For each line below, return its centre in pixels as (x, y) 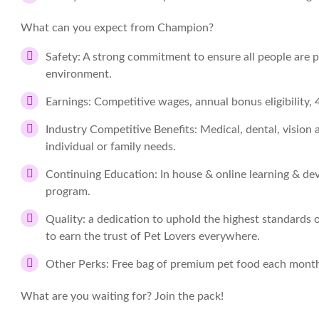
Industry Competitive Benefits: (121, 130)
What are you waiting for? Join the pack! (122, 296)
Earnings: (68, 102)
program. (68, 192)
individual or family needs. (111, 147)
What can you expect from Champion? (117, 28)
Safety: (63, 57)
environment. (79, 74)
